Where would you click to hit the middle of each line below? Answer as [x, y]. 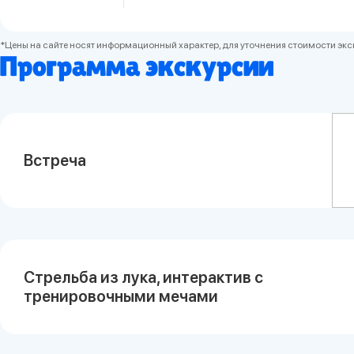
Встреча [55, 160]
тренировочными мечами [121, 296]
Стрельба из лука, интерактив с [143, 277]
